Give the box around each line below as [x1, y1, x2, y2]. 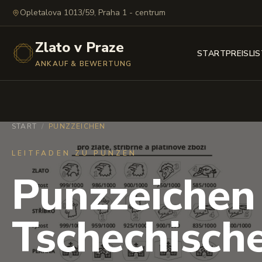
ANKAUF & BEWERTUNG [35, 59, 132, 68]
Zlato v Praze [35, 38, 124, 57]
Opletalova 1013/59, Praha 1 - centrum [20, 7, 166, 18]
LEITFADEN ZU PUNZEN [12, 149, 137, 158]
